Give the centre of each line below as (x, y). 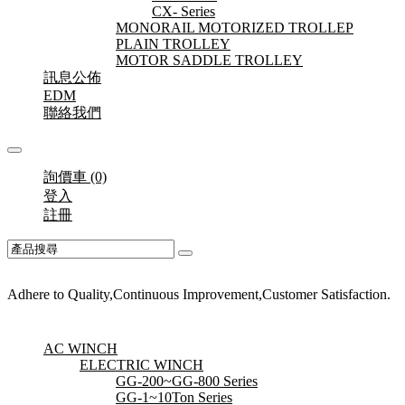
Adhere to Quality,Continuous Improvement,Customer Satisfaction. (199, 294)
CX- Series (184, 11)
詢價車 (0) (75, 177)
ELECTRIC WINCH (141, 365)
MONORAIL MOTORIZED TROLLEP (235, 28)
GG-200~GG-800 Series (187, 381)
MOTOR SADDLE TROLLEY (209, 60)
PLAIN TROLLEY (173, 44)
